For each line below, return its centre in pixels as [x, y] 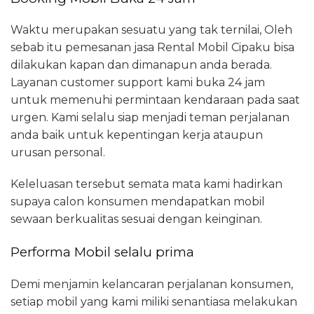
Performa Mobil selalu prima [102, 252]
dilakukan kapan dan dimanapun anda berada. [141, 65]
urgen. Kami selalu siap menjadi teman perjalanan [150, 118]
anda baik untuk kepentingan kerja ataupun [137, 135]
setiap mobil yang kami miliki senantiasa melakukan [154, 302]
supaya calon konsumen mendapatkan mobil [138, 202]
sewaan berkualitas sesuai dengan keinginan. [136, 219]
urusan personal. [58, 153]
